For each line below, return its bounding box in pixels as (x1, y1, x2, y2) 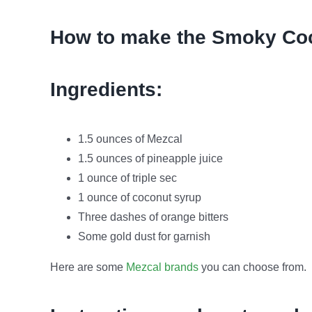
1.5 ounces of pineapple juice (77, 152, 223, 164)
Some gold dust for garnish (77, 230, 210, 242)
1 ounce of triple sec (77, 171, 177, 184)
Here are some (49, 260, 126, 273)
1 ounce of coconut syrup (77, 191, 201, 203)
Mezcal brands (125, 260, 198, 273)
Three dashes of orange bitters (77, 210, 228, 223)
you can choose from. (198, 260, 306, 273)
